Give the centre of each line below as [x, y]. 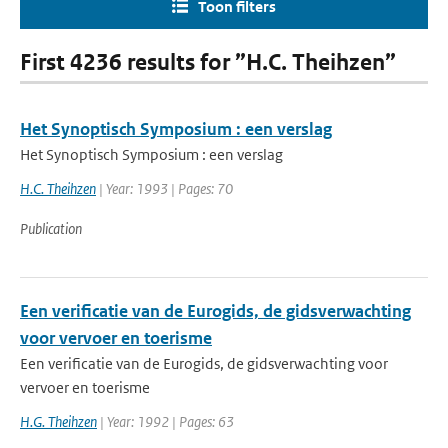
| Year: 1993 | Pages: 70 [164, 188]
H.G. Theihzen [58, 421]
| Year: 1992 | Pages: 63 [165, 421]
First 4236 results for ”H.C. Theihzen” [208, 62]
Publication [51, 228]
